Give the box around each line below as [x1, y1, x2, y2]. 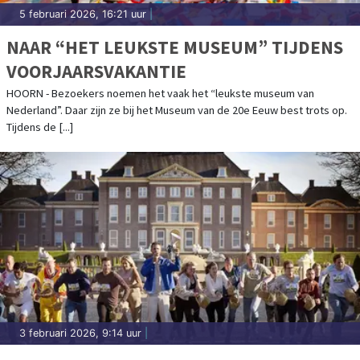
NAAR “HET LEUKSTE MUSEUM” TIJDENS [6, 35, 343, 59]
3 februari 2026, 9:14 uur [19, 326, 141, 339]
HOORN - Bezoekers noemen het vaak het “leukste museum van [6, 85, 314, 100]
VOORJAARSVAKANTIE [6, 59, 186, 83]
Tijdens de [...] [6, 119, 73, 134]
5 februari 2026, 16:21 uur [19, 7, 146, 20]
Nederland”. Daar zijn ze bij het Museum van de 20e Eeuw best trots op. [6, 102, 347, 117]
